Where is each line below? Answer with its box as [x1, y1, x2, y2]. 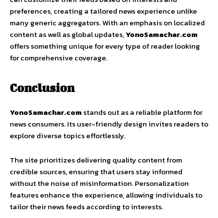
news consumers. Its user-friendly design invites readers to [10, 118, 208, 130]
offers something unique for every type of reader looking [10, 40, 200, 52]
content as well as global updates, [10, 29, 126, 40]
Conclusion [10, 81, 74, 95]
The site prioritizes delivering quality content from [10, 154, 182, 166]
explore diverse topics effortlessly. [10, 130, 126, 142]
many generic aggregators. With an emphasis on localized [10, 17, 205, 29]
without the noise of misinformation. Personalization [10, 178, 189, 189]
